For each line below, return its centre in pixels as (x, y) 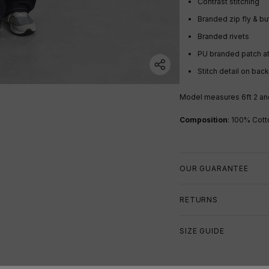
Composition (204, 120)
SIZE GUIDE (202, 231)
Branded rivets (223, 37)
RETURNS (199, 200)
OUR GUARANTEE (214, 169)
